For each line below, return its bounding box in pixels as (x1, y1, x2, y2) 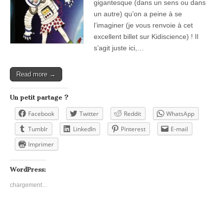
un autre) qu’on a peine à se (94, 9, 182, 18)
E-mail (171, 124, 188, 133)
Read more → (16, 70, 56, 78)
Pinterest (121, 124, 146, 133)
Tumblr (28, 124, 48, 133)
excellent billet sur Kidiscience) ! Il (94, 32, 198, 40)
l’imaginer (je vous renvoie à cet (94, 21, 193, 29)
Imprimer (28, 140, 54, 148)
